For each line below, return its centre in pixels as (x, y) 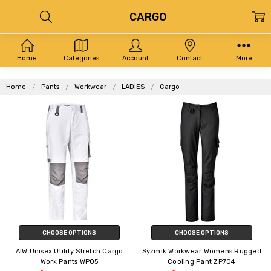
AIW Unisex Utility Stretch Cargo (69, 251)
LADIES (133, 87)
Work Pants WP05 (69, 261)
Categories (81, 58)
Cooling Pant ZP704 (202, 261)
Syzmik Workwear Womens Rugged (201, 251)
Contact (190, 58)
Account (135, 58)
